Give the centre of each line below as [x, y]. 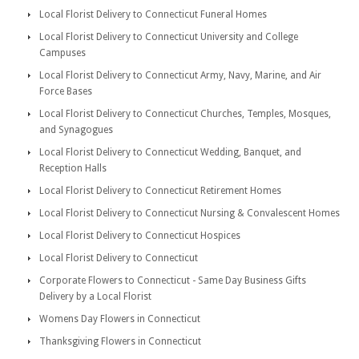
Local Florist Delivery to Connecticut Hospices [140, 236]
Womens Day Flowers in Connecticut [120, 319]
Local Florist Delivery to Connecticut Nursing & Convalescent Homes [190, 213]
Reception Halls [73, 168]
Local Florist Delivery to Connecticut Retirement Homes [160, 191]
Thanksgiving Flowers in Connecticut [120, 341]
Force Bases [66, 91]
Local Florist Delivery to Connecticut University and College [169, 37]
